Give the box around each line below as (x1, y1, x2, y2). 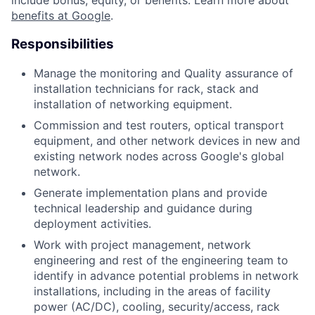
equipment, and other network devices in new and (34, 133, 300, 148)
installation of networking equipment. (34, 96, 232, 111)
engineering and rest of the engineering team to (34, 252, 288, 267)
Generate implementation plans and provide (34, 185, 267, 200)
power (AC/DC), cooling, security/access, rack (34, 299, 280, 314)
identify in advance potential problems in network (34, 268, 299, 283)
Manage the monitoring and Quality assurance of (34, 65, 293, 80)
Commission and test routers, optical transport (34, 117, 284, 132)
